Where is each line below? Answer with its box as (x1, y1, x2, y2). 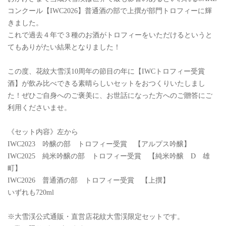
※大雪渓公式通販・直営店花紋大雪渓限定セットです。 (8, 213, 184, 221)
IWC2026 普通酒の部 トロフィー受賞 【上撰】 (8, 177, 169, 185)
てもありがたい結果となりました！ (8, 43, 121, 51)
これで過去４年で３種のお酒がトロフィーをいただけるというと (8, 31, 212, 39)
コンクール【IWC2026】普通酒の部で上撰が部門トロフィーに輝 (8, 7, 212, 15)
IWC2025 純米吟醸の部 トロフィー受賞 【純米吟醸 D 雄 (8, 152, 210, 160)
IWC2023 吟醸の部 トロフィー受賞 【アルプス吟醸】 (8, 140, 191, 148)
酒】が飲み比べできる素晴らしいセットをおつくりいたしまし (8, 80, 205, 88)
